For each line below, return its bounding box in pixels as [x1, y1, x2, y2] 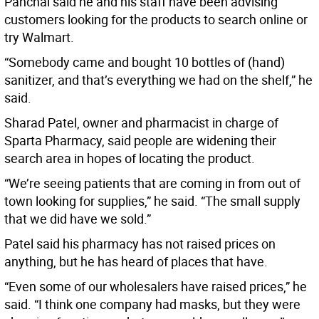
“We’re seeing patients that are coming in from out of [4, 174, 300, 192]
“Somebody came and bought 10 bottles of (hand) [4, 53, 285, 71]
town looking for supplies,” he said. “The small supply [4, 192, 300, 210]
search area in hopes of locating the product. [4, 150, 255, 167]
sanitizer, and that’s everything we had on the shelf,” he [4, 71, 313, 89]
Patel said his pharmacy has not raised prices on [4, 235, 276, 253]
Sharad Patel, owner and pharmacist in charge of [4, 114, 278, 132]
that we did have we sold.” [4, 210, 151, 228]
